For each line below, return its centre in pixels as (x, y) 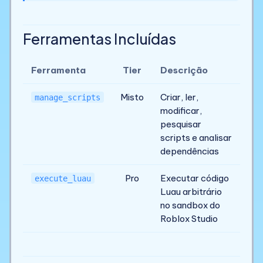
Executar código (194, 178)
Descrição (184, 70)
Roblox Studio (189, 218)
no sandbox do (190, 205)
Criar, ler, (179, 97)
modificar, (181, 110)
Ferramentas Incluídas (100, 38)
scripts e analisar (196, 137)
